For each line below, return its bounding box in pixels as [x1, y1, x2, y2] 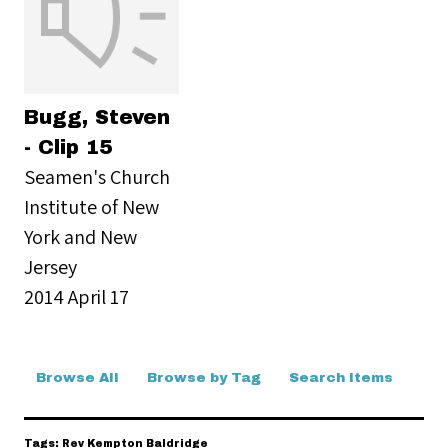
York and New [24, 223, 137, 250]
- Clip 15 [24, 136, 112, 158]
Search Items [289, 370, 393, 385]
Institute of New [24, 193, 159, 220]
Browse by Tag [147, 370, 261, 385]
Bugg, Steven [24, 106, 170, 128]
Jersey [24, 253, 77, 280]
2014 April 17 [24, 283, 129, 310]
